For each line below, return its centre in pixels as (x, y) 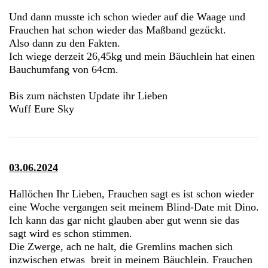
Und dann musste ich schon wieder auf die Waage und (127, 17)
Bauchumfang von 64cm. (64, 70)
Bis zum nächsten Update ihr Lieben (88, 96)
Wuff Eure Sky (42, 109)
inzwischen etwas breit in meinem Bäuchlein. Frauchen (131, 260)
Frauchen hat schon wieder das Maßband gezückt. (118, 30)
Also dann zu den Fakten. (65, 43)
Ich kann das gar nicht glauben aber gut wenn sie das (124, 220)
